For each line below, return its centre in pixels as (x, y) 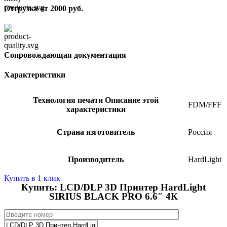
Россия (200, 132)
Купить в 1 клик (32, 178)
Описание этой (132, 100)
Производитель (96, 159)
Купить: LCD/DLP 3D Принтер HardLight (113, 187)
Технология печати (69, 100)
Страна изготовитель (96, 132)
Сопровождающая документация (65, 55)
